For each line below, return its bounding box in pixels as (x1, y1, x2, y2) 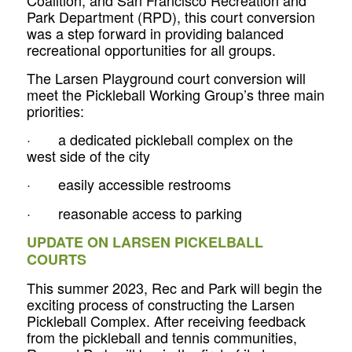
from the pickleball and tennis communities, (26, 327, 297, 348)
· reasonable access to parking (26, 202, 242, 223)
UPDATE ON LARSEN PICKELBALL (26, 232, 263, 253)
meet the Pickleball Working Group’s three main (26, 83, 324, 104)
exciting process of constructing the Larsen (26, 294, 295, 315)
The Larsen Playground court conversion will (26, 67, 306, 88)
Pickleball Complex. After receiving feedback (26, 310, 306, 332)
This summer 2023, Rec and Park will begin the (26, 277, 322, 299)
